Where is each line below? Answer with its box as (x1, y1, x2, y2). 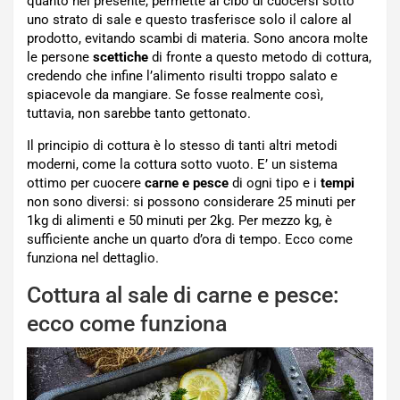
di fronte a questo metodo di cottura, (152, 48, 371, 65)
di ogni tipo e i (229, 174, 321, 191)
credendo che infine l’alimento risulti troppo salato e (27, 67, 337, 84)
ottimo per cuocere (27, 174, 145, 191)
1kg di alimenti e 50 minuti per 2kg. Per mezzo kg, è (27, 212, 332, 229)
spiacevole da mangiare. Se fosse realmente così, (27, 86, 323, 103)
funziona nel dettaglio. (27, 249, 159, 266)
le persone (27, 48, 93, 65)
